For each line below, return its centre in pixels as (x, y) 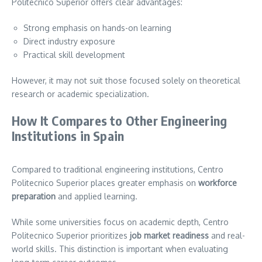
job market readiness (169, 235)
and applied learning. (96, 196)
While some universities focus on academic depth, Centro (120, 222)
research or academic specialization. (80, 94)
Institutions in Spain (68, 135)
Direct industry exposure (69, 41)
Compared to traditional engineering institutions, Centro (118, 169)
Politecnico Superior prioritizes (71, 235)
